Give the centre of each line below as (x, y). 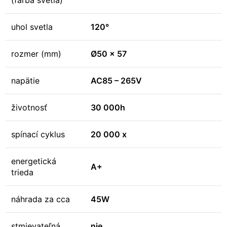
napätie (25, 81)
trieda (22, 172)
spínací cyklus (38, 134)
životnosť (29, 107)
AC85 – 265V (116, 81)
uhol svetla (32, 27)
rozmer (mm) (36, 54)
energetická (34, 161)
